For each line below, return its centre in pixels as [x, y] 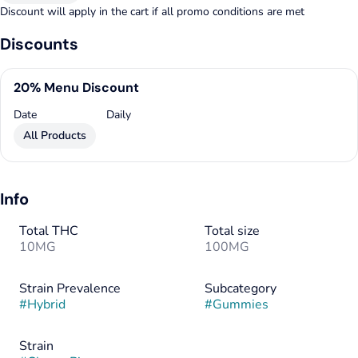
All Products [55, 136]
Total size [232, 231]
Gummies [241, 305]
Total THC [49, 231]
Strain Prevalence [70, 289]
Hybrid [46, 305]
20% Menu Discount [76, 88]
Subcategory [241, 289]
